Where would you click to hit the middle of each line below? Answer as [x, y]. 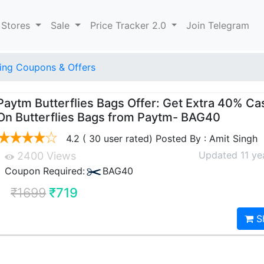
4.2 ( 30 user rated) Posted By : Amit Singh [161, 138]
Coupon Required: [45, 171]
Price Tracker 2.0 [129, 25]
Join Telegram [218, 25]
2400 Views [45, 156]
